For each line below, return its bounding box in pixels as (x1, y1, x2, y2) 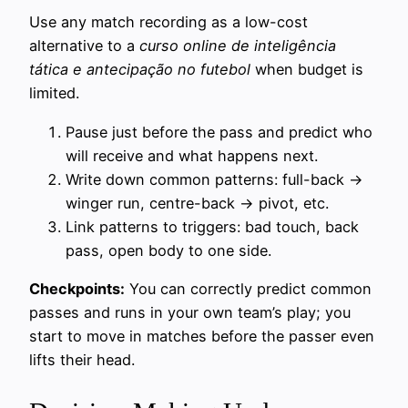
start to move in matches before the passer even (29, 326, 374, 345)
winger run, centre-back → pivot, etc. (66, 193, 329, 212)
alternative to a (29, 36, 139, 56)
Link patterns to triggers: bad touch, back (66, 217, 359, 236)
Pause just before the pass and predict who (66, 122, 372, 141)
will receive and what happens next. (66, 146, 318, 165)
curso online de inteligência (139, 36, 336, 56)
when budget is (250, 60, 363, 79)
